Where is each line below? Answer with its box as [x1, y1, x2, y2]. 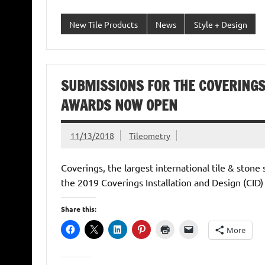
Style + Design [193, 18, 247, 30]
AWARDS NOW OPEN [60, 95, 177, 116]
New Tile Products [69, 18, 138, 30]
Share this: [60, 204, 96, 214]
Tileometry [129, 130, 171, 141]
